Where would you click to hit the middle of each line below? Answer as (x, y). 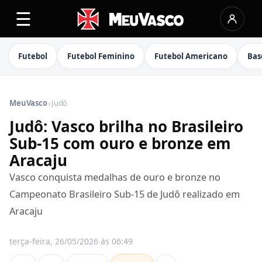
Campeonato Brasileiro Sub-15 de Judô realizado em (125, 194)
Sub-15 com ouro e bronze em (120, 143)
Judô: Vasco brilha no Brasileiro (126, 126)
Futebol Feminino (101, 56)
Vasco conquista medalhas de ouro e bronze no (115, 177)
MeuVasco (28, 103)
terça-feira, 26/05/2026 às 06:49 (71, 241)
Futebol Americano (191, 56)
